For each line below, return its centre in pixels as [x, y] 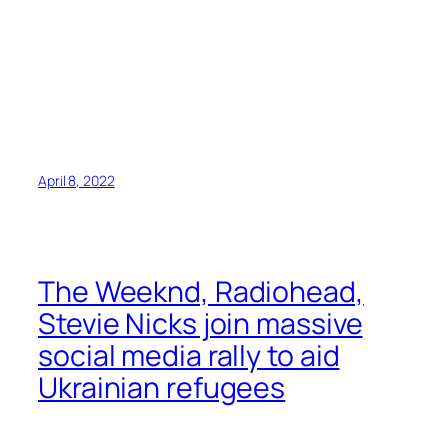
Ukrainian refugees [162, 388]
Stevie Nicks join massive [200, 324]
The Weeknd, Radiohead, [201, 292]
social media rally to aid [189, 356]
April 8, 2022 [76, 180]
